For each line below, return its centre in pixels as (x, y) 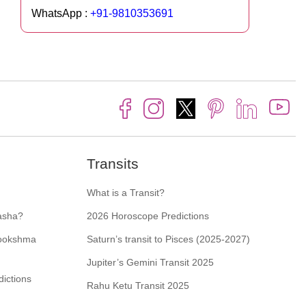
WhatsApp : (61, 13)
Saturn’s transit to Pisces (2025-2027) (168, 239)
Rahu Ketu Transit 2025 (138, 285)
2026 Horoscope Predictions (148, 215)
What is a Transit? (126, 192)
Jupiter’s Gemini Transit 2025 (150, 262)
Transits (113, 163)
